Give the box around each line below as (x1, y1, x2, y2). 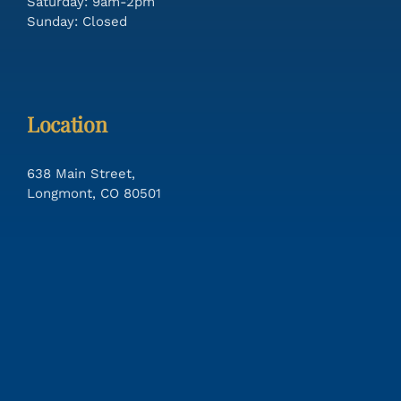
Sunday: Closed (26, 13, 127, 30)
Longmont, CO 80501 (26, 185, 161, 202)
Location (26, 110, 107, 139)
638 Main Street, (26, 166, 135, 183)
